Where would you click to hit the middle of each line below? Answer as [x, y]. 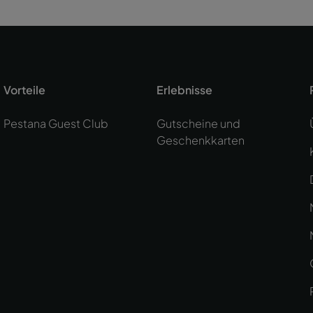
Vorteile [25, 89]
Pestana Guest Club [56, 123]
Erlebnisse [184, 89]
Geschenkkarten [200, 140]
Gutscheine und [198, 123]
